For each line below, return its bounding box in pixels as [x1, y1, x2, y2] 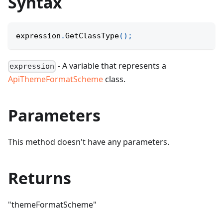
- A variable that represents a [56, 60, 167, 72]
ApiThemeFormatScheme [8, 74, 103, 85]
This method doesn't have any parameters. [8, 136, 169, 148]
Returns [8, 167, 71, 189]
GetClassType [65, 31, 119, 41]
